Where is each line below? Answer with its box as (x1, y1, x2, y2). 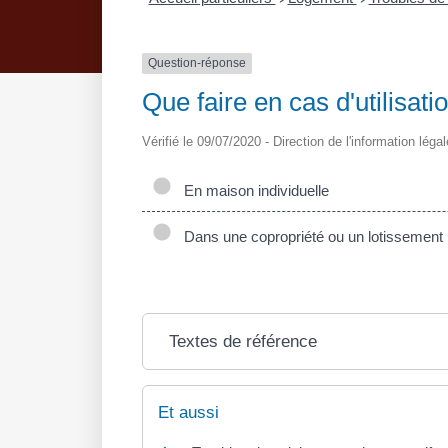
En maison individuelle (176, 181, 329, 199)
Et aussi (158, 402, 219, 422)
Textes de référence (168, 331, 317, 351)
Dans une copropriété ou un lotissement (176, 227, 443, 245)
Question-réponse (148, 56, 246, 71)
